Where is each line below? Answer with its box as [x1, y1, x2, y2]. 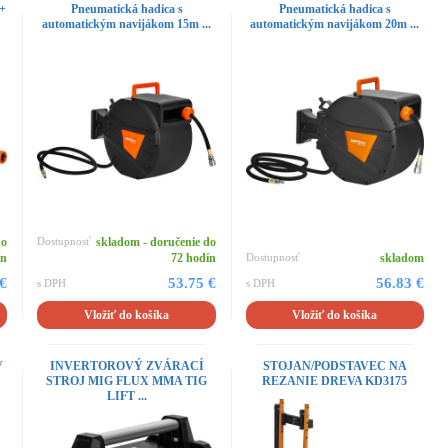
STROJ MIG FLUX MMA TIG [46, 373, 208, 388]
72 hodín [170, 250, 216, 265]
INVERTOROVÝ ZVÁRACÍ [49, 358, 204, 373]
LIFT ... [106, 388, 147, 403]
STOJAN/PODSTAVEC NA [262, 358, 407, 373]
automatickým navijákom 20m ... [250, 16, 420, 31]
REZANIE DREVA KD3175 [262, 373, 408, 388]
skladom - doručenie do [95, 234, 216, 249]
